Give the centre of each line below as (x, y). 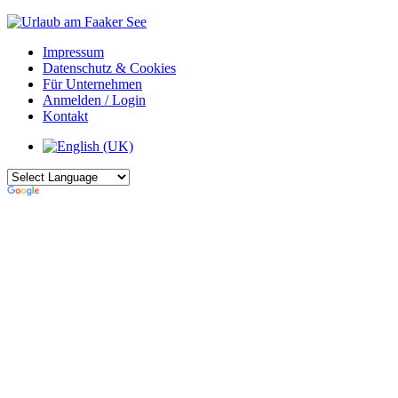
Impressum (73, 52)
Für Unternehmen (92, 84)
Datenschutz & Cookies (109, 68)
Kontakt (65, 116)
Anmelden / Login (94, 100)
